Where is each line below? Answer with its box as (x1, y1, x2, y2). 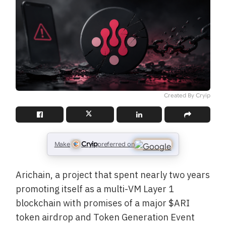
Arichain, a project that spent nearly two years (16, 168, 210, 181)
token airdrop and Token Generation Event (16, 211, 195, 223)
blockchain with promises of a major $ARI (16, 197, 190, 209)
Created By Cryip (163, 91, 210, 99)
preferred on (97, 140, 135, 148)
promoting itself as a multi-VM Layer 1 (16, 183, 175, 195)
